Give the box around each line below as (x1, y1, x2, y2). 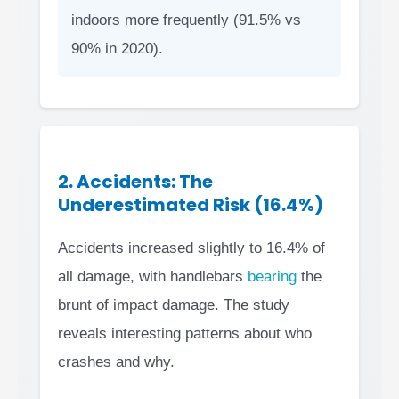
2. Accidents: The (58, 169, 213, 195)
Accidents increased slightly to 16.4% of (58, 240, 325, 257)
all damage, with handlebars (58, 268, 248, 286)
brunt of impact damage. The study (58, 297, 289, 314)
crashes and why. (58, 354, 175, 371)
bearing (248, 268, 297, 286)
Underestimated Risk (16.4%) (58, 192, 323, 218)
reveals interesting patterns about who (58, 325, 312, 343)
